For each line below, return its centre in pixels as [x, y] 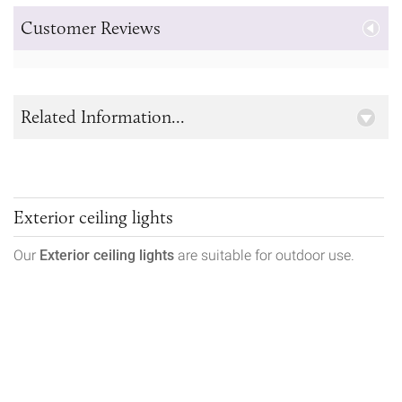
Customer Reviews [91, 28]
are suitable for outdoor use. [264, 256]
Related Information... [103, 117]
